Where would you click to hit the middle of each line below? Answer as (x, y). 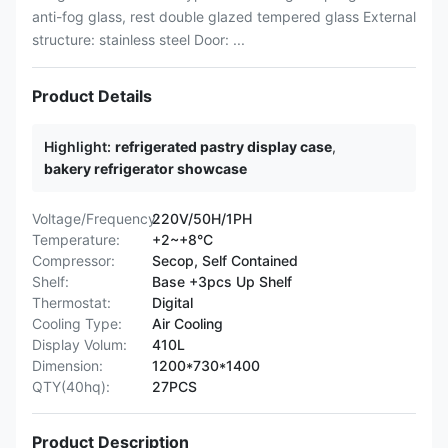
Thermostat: (71, 302)
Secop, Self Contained (225, 260)
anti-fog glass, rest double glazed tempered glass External (224, 16)
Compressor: (73, 260)
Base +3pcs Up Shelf (222, 281)
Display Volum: (79, 344)
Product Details (92, 96)
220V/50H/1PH (202, 218)
